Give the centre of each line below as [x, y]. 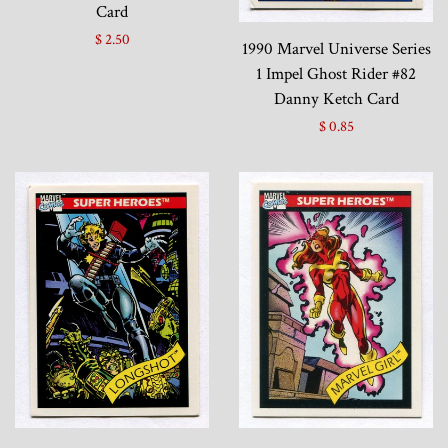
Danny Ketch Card [336, 99]
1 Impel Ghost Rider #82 [336, 74]
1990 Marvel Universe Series [336, 49]
